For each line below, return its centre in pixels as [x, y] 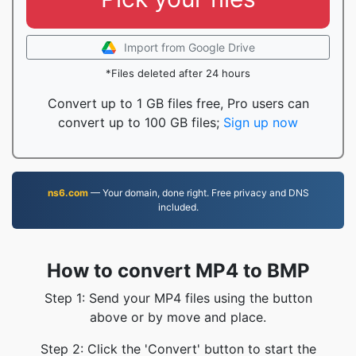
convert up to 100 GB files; [141, 122]
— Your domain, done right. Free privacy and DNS [198, 193]
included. [178, 207]
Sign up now [261, 122]
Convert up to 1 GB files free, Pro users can [178, 103]
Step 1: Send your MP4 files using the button [178, 298]
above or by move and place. [178, 317]
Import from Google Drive [189, 47]
